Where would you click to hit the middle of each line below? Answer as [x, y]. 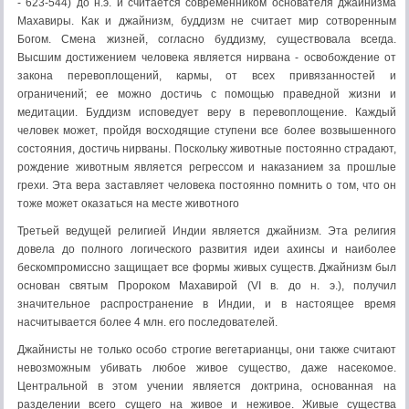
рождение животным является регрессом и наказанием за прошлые [207, 167]
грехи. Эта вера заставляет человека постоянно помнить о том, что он [207, 185]
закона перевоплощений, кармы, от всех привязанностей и [207, 76]
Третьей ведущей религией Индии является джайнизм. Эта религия [207, 231]
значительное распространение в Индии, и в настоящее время [207, 304]
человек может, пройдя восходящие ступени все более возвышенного [207, 131]
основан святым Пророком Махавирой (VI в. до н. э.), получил [207, 286]
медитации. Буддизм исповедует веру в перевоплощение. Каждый [207, 112]
